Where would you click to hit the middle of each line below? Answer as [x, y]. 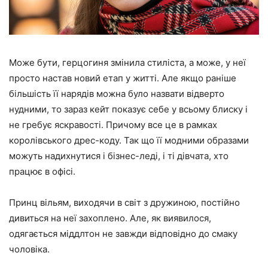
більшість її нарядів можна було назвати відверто [117, 94]
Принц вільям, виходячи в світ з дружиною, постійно [124, 203]
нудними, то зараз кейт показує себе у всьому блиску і [128, 109]
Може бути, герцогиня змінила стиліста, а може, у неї [127, 63]
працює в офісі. [42, 172]
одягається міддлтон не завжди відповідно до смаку [123, 234]
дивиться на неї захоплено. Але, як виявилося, [110, 218]
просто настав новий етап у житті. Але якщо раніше [123, 78]
